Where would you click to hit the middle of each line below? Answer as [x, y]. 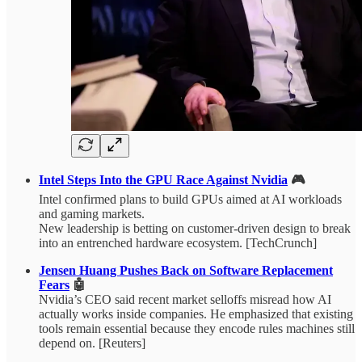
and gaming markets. [92, 214]
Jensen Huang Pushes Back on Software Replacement [186, 271]
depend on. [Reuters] [92, 343]
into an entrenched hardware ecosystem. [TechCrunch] [178, 243]
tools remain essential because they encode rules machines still [197, 329]
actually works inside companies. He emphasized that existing [196, 314]
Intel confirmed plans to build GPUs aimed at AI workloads [190, 200]
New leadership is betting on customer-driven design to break [195, 229]
